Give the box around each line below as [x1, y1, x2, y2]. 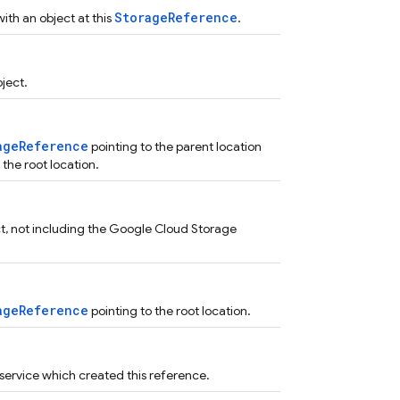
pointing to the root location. [88, 303, 251, 319]
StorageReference [114, 9, 237, 26]
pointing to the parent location [88, 138, 262, 154]
